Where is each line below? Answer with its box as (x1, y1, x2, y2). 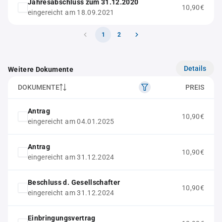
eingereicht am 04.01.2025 (28, 117, 114, 125)
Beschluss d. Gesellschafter (28, 178, 120, 186)
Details (184, 64, 206, 72)
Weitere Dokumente (8, 65, 73, 73)
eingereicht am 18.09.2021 (28, 8, 114, 16)
